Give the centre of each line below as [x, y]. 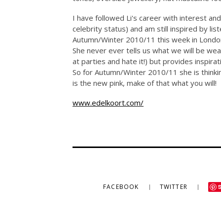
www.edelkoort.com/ [108, 103]
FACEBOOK [122, 187]
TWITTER [175, 187]
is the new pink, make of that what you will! [145, 83]
